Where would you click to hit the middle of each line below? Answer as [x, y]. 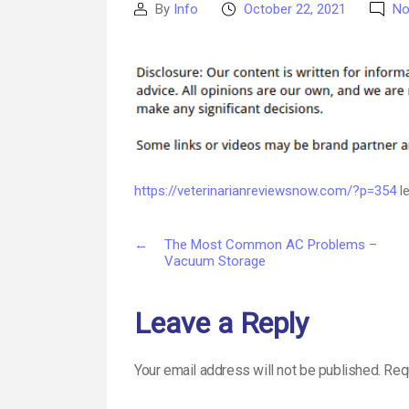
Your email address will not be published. [257, 371]
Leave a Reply [221, 323]
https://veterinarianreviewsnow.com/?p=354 [265, 191]
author [153, 31]
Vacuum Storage [215, 261]
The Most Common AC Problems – [270, 244]
